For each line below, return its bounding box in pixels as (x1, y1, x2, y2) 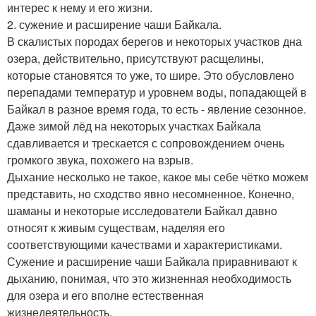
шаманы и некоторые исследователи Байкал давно (7, 202, 277, 219)
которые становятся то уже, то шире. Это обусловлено (7, 67, 294, 83)
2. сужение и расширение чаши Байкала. (7, 16, 221, 32)
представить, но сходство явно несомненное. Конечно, (7, 186, 294, 202)
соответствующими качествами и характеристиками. (7, 236, 282, 253)
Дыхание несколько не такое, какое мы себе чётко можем (7, 169, 308, 185)
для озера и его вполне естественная (7, 287, 204, 303)
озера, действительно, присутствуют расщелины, (7, 50, 264, 66)
